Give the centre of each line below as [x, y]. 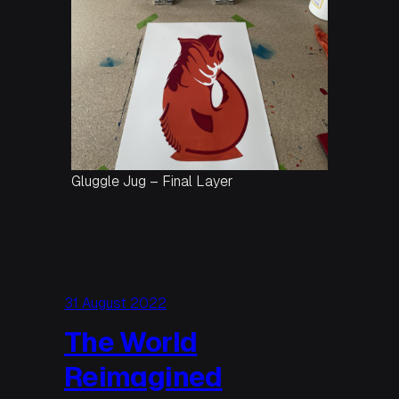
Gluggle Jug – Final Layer [152, 182]
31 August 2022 [115, 304]
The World [131, 342]
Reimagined [143, 377]
